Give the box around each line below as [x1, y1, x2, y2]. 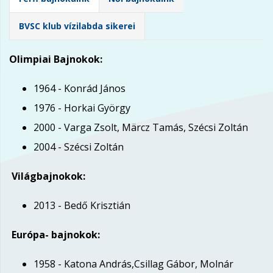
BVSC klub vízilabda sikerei [19, 20, 135, 32]
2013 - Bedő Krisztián [34, 199, 130, 212]
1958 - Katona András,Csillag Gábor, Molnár [34, 257, 233, 271]
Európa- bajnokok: [9, 228, 100, 241]
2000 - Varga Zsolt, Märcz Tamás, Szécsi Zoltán [34, 121, 248, 134]
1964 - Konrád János [34, 82, 126, 95]
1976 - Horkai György [34, 101, 130, 115]
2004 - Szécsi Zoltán [34, 140, 124, 154]
